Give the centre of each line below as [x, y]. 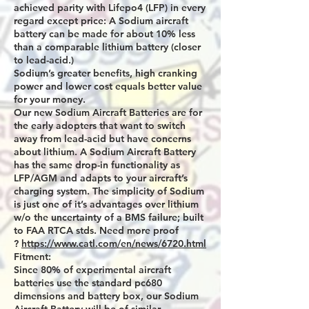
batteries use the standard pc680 [88, 283]
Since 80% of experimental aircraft [92, 270]
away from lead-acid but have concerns [102, 139]
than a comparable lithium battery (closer [107, 47]
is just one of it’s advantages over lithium [106, 204]
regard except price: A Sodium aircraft [101, 21]
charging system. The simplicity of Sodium [109, 191]
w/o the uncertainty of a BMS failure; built [109, 217]
